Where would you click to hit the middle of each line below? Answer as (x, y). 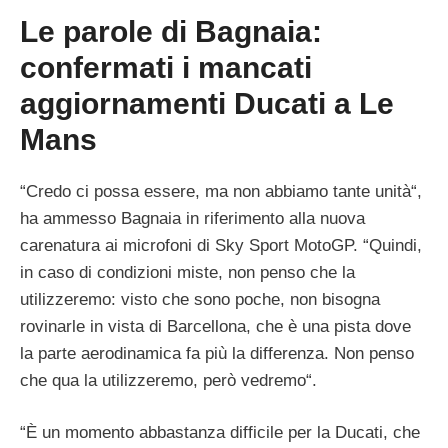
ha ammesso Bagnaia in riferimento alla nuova (192, 218)
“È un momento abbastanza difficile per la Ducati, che (220, 433)
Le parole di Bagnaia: (171, 31)
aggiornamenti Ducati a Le (207, 103)
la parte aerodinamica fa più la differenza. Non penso (217, 353)
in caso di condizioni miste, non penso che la (187, 272)
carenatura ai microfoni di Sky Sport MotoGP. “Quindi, (221, 245)
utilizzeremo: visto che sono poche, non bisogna (200, 299)
